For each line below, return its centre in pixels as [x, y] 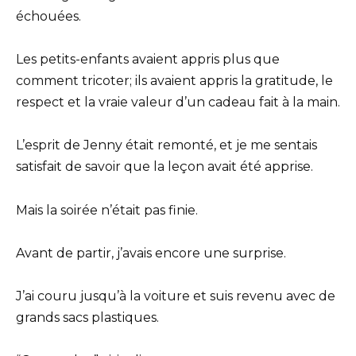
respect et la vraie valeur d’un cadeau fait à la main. [178, 103]
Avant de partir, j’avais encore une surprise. [151, 253]
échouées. [48, 16]
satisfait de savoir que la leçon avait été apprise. [164, 167]
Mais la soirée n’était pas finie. [107, 210]
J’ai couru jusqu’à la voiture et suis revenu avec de [176, 296]
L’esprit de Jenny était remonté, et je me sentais [166, 145]
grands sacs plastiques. [87, 317]
